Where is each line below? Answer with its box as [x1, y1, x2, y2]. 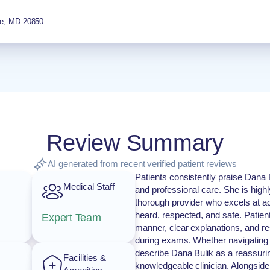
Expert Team [42, 211, 101, 224]
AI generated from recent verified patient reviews [48, 159, 237, 169]
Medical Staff [63, 181, 115, 192]
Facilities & [63, 253, 106, 263]
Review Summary [46, 130, 224, 155]
